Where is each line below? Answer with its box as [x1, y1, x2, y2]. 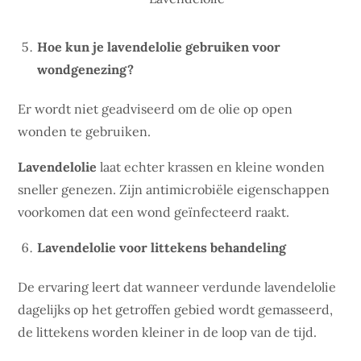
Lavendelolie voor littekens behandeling [37, 239, 287, 255]
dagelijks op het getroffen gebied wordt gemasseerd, [18, 301, 334, 317]
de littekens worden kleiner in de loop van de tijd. [18, 324, 317, 340]
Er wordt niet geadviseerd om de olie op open [18, 101, 293, 117]
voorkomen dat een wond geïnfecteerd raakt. [18, 204, 290, 220]
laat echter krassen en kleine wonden [97, 159, 326, 175]
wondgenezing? [37, 61, 135, 77]
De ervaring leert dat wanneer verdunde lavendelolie [18, 279, 337, 295]
